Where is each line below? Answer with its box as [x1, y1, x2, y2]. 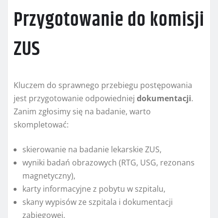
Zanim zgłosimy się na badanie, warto [14, 106, 151, 117]
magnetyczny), [22, 170, 75, 182]
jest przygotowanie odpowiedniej [14, 93, 137, 104]
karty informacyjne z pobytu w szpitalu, [22, 183, 165, 195]
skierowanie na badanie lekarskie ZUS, [22, 144, 162, 155]
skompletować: [14, 119, 69, 130]
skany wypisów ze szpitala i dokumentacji [22, 197, 173, 208]
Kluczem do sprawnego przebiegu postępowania [14, 80, 192, 91]
